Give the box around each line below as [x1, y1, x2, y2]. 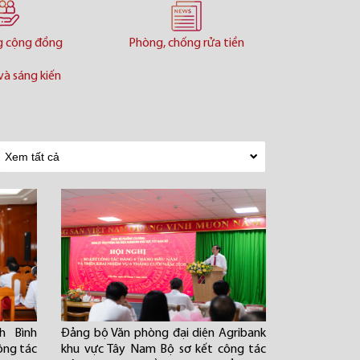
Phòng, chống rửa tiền [129, 37, 244, 50]
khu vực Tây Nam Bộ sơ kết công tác [61, 343, 266, 356]
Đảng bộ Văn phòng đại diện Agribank [61, 327, 266, 340]
